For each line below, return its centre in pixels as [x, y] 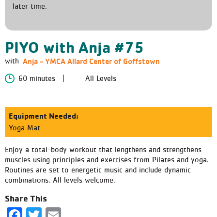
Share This [26, 198]
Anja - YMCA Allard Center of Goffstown [91, 61]
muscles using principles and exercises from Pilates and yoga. [107, 160]
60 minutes [37, 78]
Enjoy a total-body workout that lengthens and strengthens [103, 149]
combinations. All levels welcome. [60, 180]
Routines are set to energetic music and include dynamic [98, 170]
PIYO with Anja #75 [74, 47]
